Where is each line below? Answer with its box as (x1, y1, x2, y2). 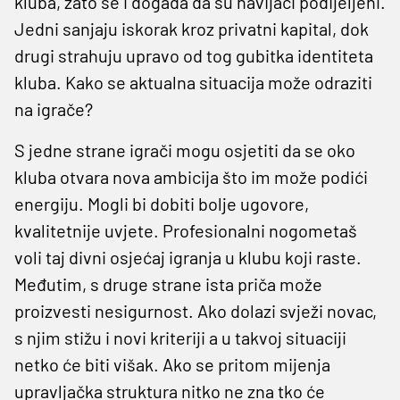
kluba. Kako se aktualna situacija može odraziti (14, 71, 372, 93)
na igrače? (14, 97, 93, 120)
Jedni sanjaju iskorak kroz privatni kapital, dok (14, 17, 369, 39)
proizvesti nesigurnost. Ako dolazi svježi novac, (14, 299, 377, 321)
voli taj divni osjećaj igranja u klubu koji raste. (14, 246, 362, 268)
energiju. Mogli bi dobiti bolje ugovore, (14, 192, 309, 214)
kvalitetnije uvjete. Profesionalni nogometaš (14, 219, 357, 241)
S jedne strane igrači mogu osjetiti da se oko (14, 138, 355, 161)
